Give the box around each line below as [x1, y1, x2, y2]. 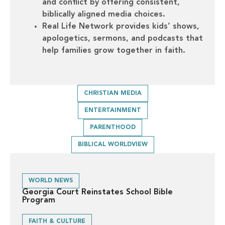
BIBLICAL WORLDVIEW [77, 142, 148, 148]
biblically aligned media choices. [42, 11, 165, 19]
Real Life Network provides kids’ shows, [42, 23, 199, 31]
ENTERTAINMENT [84, 107, 141, 114]
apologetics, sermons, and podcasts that [42, 35, 203, 43]
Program [22, 196, 55, 205]
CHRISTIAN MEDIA [83, 90, 142, 97]
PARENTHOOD [89, 125, 136, 131]
